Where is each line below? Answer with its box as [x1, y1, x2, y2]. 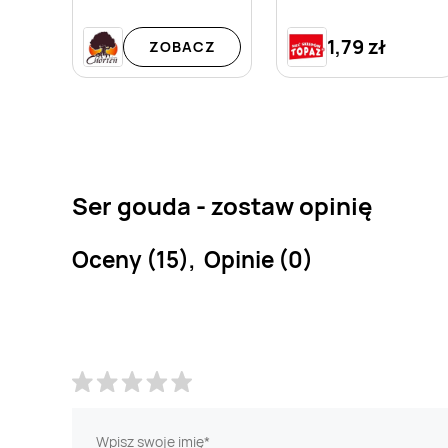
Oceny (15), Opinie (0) [72, 243, 313, 275]
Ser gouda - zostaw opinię [72, 188, 372, 222]
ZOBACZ [148, 37, 216, 57]
